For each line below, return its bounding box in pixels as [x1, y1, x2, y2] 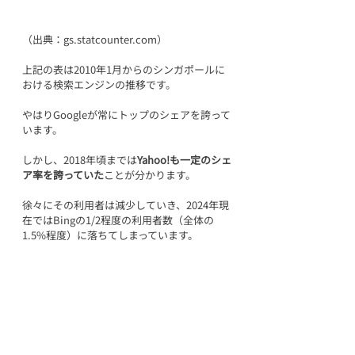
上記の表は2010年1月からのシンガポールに [22, 62, 225, 77]
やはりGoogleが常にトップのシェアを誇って [22, 107, 231, 122]
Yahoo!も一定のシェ [137, 152, 231, 167]
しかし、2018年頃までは [22, 152, 137, 167]
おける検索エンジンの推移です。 [22, 77, 176, 92]
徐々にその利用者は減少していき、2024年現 [22, 197, 229, 212]
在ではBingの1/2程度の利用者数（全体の [22, 212, 214, 227]
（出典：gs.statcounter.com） [22, 32, 167, 47]
